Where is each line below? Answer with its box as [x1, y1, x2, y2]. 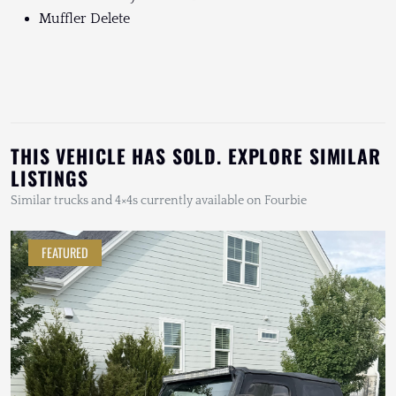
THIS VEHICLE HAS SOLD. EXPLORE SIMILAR [11, 141, 381, 170]
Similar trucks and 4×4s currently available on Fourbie [11, 193, 307, 208]
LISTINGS [11, 163, 88, 192]
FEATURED [42, 242, 88, 262]
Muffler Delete [39, 10, 130, 27]
